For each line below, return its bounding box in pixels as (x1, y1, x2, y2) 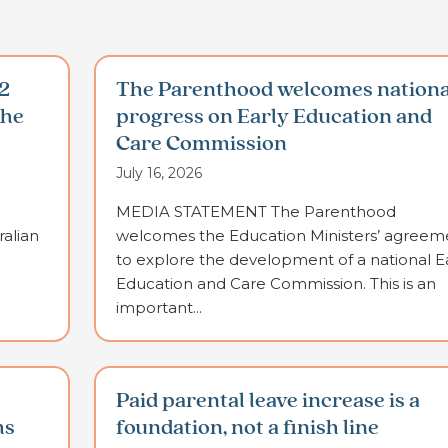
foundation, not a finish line (115, 417, 379, 440)
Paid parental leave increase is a (115, 390, 420, 413)
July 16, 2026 (115, 164, 202, 183)
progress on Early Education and (115, 106, 432, 129)
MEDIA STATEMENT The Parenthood (115, 202, 396, 222)
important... (115, 298, 202, 318)
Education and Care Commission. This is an (115, 274, 436, 294)
